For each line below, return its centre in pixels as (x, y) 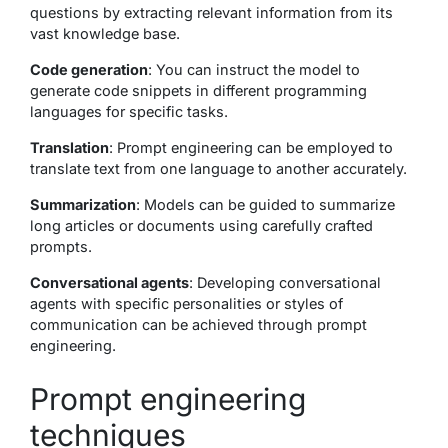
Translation (69, 147)
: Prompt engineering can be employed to (251, 147)
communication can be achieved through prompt (198, 324)
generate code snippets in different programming (198, 90)
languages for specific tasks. (129, 111)
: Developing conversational (285, 282)
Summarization (83, 204)
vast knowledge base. (105, 33)
